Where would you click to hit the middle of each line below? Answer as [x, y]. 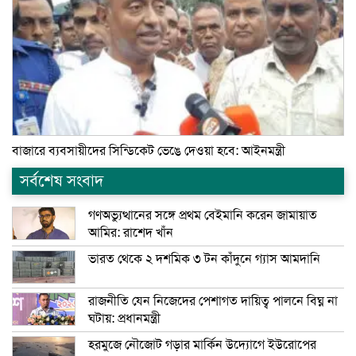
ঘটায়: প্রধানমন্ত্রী [124, 319]
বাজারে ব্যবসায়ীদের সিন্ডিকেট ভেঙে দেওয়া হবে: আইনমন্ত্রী [149, 151]
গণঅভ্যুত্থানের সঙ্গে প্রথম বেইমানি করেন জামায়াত [203, 216]
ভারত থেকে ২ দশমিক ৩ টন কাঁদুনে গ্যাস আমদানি [204, 259]
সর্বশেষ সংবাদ [62, 181]
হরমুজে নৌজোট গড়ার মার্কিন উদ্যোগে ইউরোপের [202, 345]
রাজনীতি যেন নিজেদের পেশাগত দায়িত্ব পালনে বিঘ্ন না [213, 302]
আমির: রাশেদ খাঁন [131, 233]
